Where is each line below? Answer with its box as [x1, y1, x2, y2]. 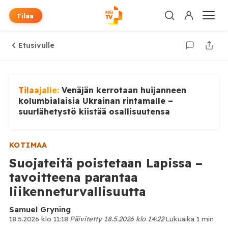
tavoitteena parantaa [9, 169, 137, 185]
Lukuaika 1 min [165, 214, 214, 223]
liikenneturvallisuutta [9, 184, 146, 199]
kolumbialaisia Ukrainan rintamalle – [18, 96, 173, 106]
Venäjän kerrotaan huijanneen [61, 85, 186, 95]
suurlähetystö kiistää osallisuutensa [18, 106, 170, 117]
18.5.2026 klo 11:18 [9, 214, 68, 223]
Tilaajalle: [18, 85, 62, 95]
